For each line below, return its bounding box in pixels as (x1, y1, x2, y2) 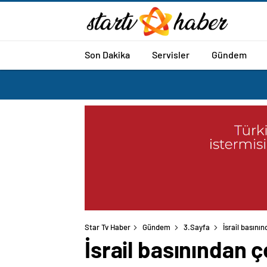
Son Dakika (85, 48, 130, 60)
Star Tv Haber (85, 222, 131, 232)
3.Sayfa (184, 222, 210, 232)
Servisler (152, 48, 190, 60)
